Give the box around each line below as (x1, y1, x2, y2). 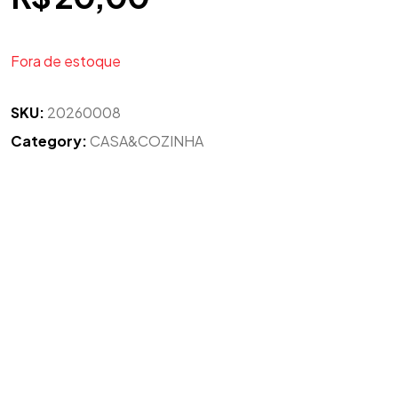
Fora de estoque (11, 52, 121, 71)
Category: (11, 131, 87, 151)
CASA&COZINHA (90, 131, 203, 151)
